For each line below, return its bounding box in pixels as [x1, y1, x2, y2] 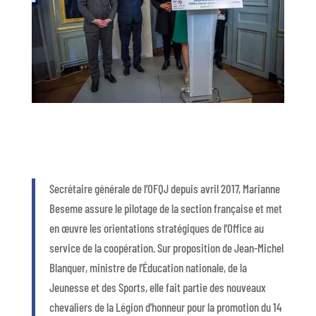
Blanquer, [49, 260, 90, 275]
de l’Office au [211, 221, 264, 236]
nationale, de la [183, 260, 247, 275]
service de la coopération [49, 241, 153, 255]
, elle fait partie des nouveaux [145, 280, 266, 295]
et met [255, 201, 282, 216]
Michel [257, 241, 284, 255]
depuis [170, 181, 200, 196]
